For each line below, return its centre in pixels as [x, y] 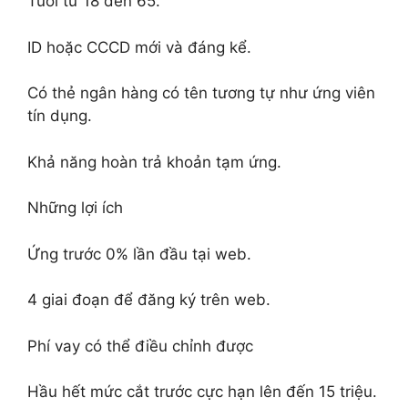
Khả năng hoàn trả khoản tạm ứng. [154, 162]
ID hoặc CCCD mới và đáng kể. [139, 47]
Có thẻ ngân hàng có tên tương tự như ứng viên [201, 93]
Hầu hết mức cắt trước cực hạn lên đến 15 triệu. [202, 392]
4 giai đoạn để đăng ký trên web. [149, 300]
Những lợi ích [75, 208]
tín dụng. [60, 116]
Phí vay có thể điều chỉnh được [140, 346]
